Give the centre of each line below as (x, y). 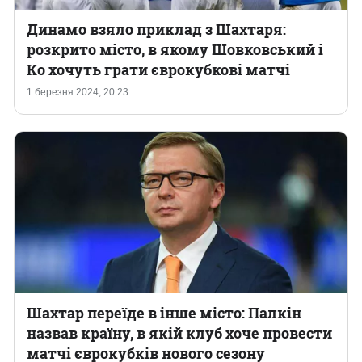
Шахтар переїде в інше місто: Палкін (164, 313)
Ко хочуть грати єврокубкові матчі (158, 69)
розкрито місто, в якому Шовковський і (175, 49)
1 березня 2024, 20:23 (78, 92)
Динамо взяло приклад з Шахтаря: (156, 29)
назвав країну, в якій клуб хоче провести (179, 333)
